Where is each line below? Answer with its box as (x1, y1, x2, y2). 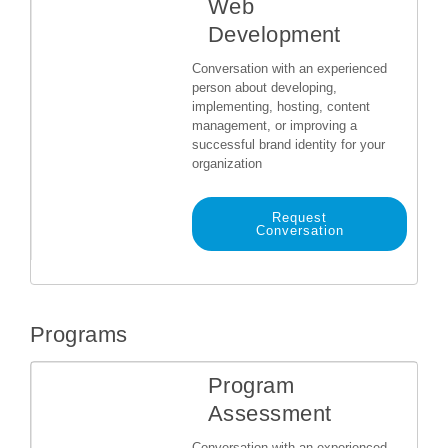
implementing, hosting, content (192, 99, 370, 114)
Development (208, 22, 341, 47)
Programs (30, 322, 128, 347)
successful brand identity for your (192, 137, 385, 152)
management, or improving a (192, 118, 357, 133)
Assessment (208, 401, 332, 426)
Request (272, 210, 327, 225)
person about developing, (192, 80, 337, 95)
